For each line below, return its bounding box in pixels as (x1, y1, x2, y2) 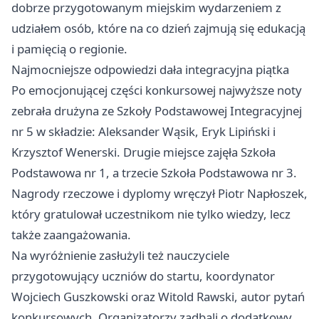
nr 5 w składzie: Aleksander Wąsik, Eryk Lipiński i (11, 123, 276, 140)
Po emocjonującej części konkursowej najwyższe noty (11, 82, 302, 99)
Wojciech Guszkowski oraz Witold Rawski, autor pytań (11, 288, 305, 305)
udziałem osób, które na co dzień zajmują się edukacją (11, 20, 305, 37)
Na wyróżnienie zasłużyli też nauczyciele (11, 247, 229, 264)
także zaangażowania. (11, 226, 131, 244)
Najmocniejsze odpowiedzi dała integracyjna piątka (11, 61, 289, 78)
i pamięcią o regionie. (11, 41, 127, 58)
